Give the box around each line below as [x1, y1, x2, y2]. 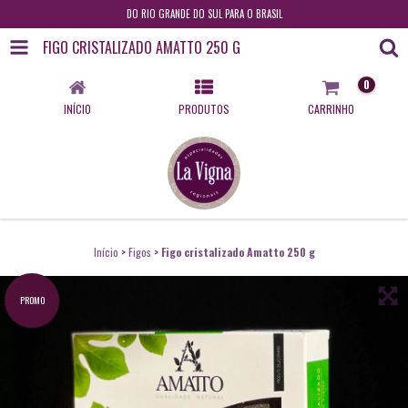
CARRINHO [307, 101, 354, 117]
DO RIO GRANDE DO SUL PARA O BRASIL [126, 6, 282, 21]
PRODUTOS [178, 101, 229, 117]
